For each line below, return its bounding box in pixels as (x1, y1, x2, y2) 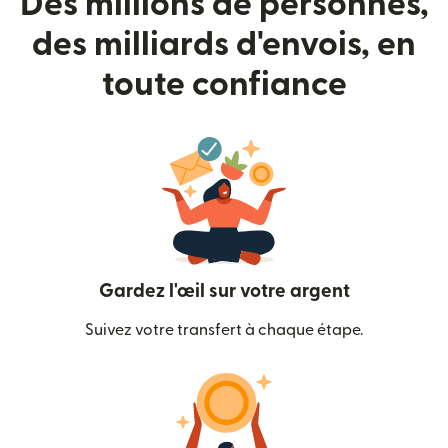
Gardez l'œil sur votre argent (98, 282, 350, 301)
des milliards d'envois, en (32, 28, 416, 61)
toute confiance (101, 68, 347, 101)
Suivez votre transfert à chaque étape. (85, 322, 363, 338)
